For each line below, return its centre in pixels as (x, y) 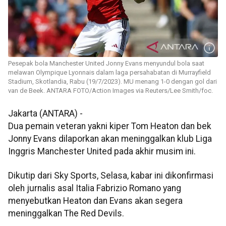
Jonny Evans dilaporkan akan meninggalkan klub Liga (110, 139)
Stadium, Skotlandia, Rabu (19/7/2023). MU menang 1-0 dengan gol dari (112, 82)
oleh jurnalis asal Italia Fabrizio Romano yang (95, 188)
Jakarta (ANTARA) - (45, 114)
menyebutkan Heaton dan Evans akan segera (95, 201)
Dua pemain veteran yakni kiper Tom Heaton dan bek (110, 126)
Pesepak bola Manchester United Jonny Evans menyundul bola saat (106, 64)
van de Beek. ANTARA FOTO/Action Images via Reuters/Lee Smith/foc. (110, 91)
